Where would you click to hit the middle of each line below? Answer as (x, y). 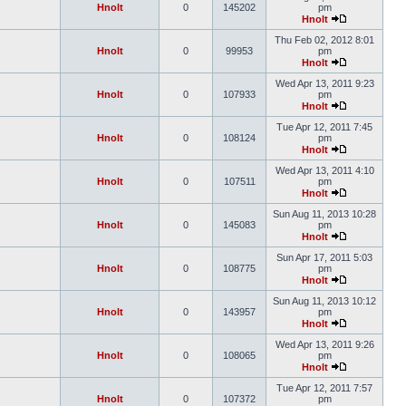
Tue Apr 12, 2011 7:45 (324, 127)
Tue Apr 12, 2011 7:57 (324, 388)
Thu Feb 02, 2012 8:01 (324, 40)
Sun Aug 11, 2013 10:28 (324, 214)
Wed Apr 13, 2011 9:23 (324, 83)
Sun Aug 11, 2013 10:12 (324, 301)
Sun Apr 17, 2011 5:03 (324, 257)
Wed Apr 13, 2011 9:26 (324, 344)
